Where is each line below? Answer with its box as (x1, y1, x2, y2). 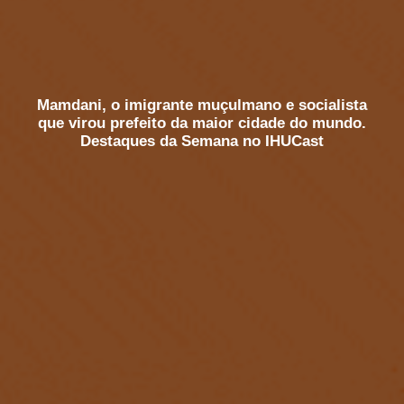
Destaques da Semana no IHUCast (80, 133, 324, 151)
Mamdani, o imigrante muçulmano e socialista (37, 96, 367, 115)
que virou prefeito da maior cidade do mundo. (38, 115, 366, 133)
